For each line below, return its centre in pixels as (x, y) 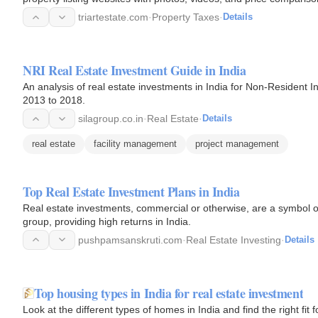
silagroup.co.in (111, 119)
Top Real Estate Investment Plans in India (131, 191)
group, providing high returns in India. (107, 221)
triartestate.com (113, 17)
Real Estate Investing (234, 240)
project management (237, 144)
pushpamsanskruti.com (130, 240)
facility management (135, 144)
